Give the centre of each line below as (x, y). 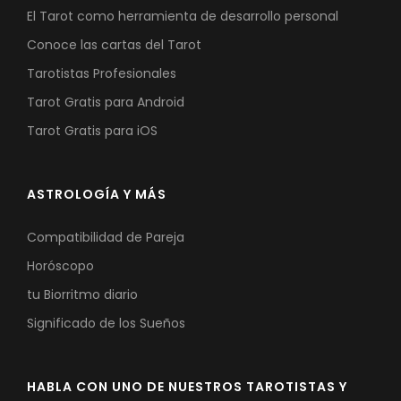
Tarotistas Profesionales (102, 73)
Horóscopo (60, 265)
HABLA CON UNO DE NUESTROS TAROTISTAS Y (187, 386)
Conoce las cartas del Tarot (114, 44)
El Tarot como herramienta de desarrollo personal (183, 16)
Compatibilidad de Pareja (106, 237)
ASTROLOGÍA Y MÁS (97, 194)
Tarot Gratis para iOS (92, 130)
